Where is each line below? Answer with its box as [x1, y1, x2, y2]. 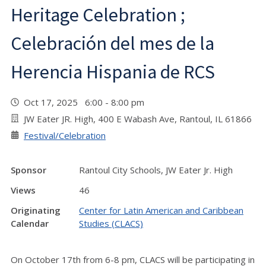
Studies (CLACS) [79, 217, 143, 229]
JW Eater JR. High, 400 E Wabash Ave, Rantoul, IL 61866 [24, 112, 252, 125]
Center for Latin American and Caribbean [79, 204, 243, 216]
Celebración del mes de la [11, 31, 214, 55]
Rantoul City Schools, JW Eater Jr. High [79, 163, 233, 176]
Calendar [11, 217, 49, 229]
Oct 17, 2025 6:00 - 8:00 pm [24, 96, 149, 108]
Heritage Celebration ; [11, 2, 185, 27]
